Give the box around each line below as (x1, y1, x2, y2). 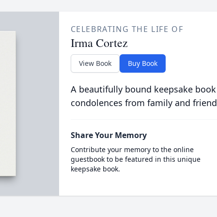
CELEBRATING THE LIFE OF (70, 24, 184, 34)
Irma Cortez (70, 35, 128, 50)
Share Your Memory (70, 130, 147, 140)
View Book (78, 59, 111, 68)
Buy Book (127, 59, 157, 68)
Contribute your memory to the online (70, 145, 194, 154)
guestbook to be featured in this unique (70, 155, 201, 164)
